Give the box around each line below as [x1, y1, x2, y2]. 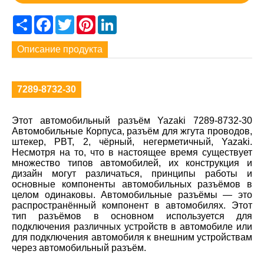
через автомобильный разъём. [12, 242, 146, 253]
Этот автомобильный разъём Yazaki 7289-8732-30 [12, 115, 252, 126]
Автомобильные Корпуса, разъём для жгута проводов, [12, 126, 252, 136]
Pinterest [95, 15, 133, 25]
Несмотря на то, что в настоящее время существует [12, 147, 252, 157]
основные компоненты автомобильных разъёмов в [12, 179, 252, 189]
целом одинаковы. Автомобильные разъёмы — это [12, 189, 252, 200]
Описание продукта [17, 44, 103, 55]
